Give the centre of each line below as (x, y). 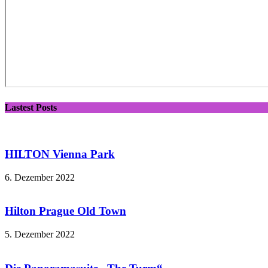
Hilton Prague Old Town (66, 211)
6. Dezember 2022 (40, 177)
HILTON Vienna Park (60, 154)
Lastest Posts (31, 107)
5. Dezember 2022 (40, 234)
